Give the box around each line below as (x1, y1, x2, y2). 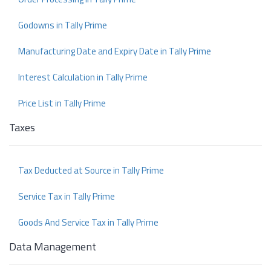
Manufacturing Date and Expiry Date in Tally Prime (18, 44, 211, 59)
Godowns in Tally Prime (18, 18, 107, 33)
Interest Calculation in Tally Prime (18, 70, 148, 85)
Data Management (9, 238, 96, 255)
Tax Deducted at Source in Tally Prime (18, 163, 164, 178)
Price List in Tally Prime (18, 96, 106, 111)
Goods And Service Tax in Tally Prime (18, 215, 158, 230)
